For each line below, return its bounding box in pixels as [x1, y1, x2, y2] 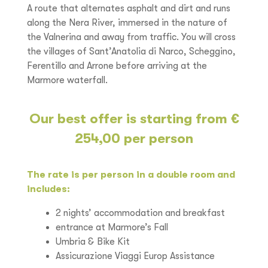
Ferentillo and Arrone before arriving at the [27, 60, 207, 71]
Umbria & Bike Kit [56, 236, 130, 248]
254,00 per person [75, 131, 193, 146]
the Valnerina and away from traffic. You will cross [27, 32, 236, 42]
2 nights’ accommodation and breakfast [56, 208, 225, 219]
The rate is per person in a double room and [27, 169, 235, 180]
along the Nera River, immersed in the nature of [27, 17, 227, 28]
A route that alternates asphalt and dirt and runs [27, 3, 230, 14]
